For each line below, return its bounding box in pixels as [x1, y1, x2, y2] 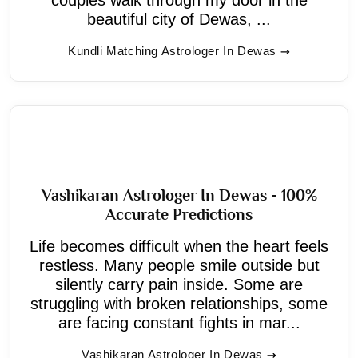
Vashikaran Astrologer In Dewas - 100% [41, 185, 317, 204]
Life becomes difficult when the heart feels [30, 237, 328, 255]
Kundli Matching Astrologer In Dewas [68, 43, 276, 58]
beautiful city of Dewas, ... [87, 10, 271, 28]
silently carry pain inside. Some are [55, 275, 303, 293]
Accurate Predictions [105, 205, 253, 223]
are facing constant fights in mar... [58, 313, 300, 332]
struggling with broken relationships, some [30, 294, 328, 312]
